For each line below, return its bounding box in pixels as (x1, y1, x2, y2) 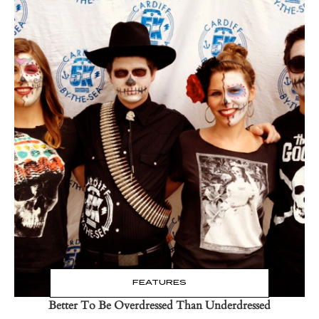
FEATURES (132, 277, 187, 287)
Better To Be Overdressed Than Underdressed (48, 298, 271, 313)
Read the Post (89, 102, 230, 123)
